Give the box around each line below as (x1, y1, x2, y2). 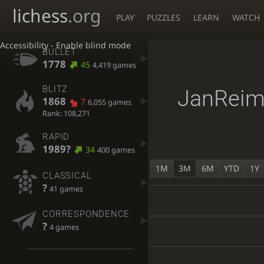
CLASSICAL (42, 170, 92, 181)
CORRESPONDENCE (42, 209, 130, 220)
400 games (97, 144, 135, 155)
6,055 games (87, 97, 131, 108)
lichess (12, 4, 68, 28)
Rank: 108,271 (42, 108, 91, 118)
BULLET (42, 46, 77, 57)
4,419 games (92, 60, 136, 70)
